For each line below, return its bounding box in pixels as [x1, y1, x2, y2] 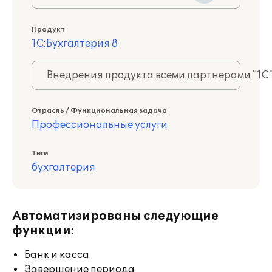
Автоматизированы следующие [12, 209, 219, 223]
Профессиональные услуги [32, 119, 168, 131]
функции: [12, 223, 75, 238]
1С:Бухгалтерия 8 [32, 38, 118, 50]
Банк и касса [24, 249, 89, 261]
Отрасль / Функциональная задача [32, 107, 167, 115]
